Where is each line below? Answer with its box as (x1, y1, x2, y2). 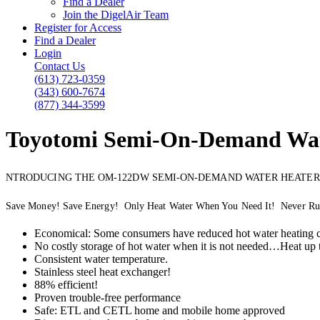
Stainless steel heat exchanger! (34, 265, 171, 278)
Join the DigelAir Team (63, 8, 169, 21)
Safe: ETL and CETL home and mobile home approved (34, 304, 285, 316)
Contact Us (34, 59, 85, 72)
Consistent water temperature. (34, 252, 168, 265)
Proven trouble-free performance (34, 291, 181, 304)
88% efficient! (34, 278, 98, 291)
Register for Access (34, 21, 121, 34)
